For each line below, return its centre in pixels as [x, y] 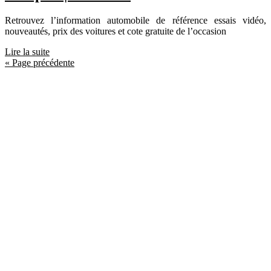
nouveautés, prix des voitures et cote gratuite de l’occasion [116, 31]
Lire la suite [27, 51]
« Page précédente [40, 62]
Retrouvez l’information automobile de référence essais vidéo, [135, 20]
